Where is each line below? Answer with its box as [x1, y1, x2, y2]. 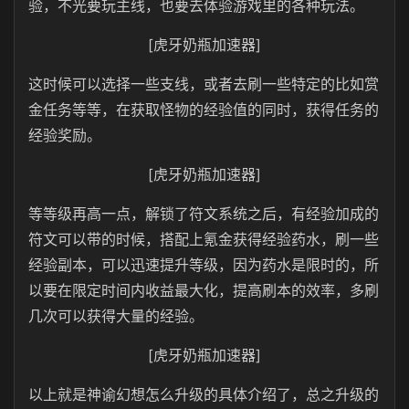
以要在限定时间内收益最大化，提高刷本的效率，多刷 [28, 281, 379, 299]
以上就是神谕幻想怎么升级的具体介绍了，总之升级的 [28, 385, 379, 404]
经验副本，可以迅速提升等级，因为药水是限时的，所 [28, 256, 379, 274]
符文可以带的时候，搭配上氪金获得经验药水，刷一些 [28, 230, 379, 248]
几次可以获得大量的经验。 [28, 307, 204, 325]
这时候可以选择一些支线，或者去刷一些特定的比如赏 [28, 75, 379, 93]
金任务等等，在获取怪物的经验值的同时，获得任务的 [28, 100, 379, 119]
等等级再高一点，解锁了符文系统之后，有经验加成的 [28, 204, 379, 223]
